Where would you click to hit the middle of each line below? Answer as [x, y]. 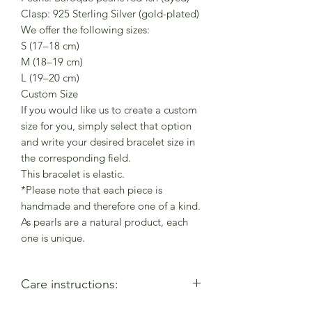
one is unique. [53, 238]
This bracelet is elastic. [73, 174]
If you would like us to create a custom [109, 110]
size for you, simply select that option [106, 126]
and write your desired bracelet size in [108, 142]
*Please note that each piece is [92, 190]
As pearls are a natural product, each [104, 222]
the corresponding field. [76, 158]
